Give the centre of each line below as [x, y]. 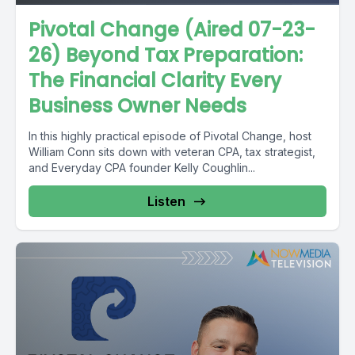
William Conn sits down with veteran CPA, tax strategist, [172, 152]
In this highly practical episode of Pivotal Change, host [170, 136]
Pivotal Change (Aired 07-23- [172, 30]
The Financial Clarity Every [155, 80]
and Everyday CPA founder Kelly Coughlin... [142, 168]
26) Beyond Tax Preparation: [166, 55]
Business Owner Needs [137, 106]
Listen [166, 201]
